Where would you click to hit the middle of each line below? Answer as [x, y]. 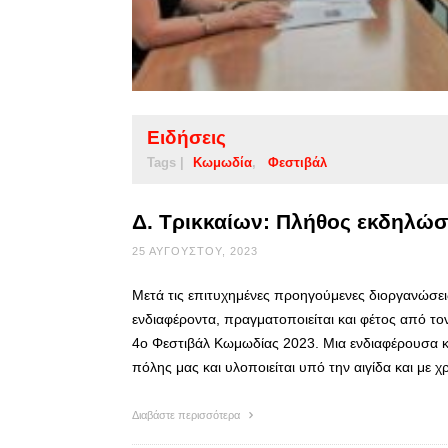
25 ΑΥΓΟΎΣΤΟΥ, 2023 [195, 250]
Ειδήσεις [186, 137]
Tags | [165, 162]
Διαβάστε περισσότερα [187, 414]
